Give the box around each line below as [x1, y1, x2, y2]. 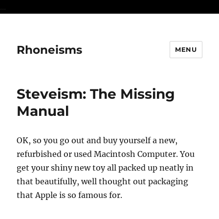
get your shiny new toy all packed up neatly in [17, 163, 194, 173]
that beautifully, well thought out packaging [17, 176, 189, 186]
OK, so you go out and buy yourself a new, [17, 135, 178, 145]
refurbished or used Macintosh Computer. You [17, 149, 195, 159]
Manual [17, 103, 69, 119]
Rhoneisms [17, 43, 83, 57]
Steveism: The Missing [17, 86, 175, 102]
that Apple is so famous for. [17, 190, 123, 200]
